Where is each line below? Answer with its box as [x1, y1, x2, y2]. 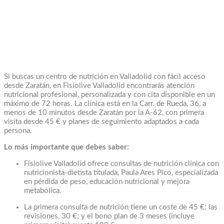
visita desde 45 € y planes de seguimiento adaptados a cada [4, 118, 199, 126]
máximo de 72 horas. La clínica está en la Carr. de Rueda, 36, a [4, 100, 206, 108]
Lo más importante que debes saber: [4, 143, 129, 151]
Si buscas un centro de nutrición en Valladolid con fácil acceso [4, 73, 205, 81]
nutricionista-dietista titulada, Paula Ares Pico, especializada [24, 169, 218, 177]
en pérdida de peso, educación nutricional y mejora [24, 178, 189, 186]
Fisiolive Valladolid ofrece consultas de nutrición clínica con [24, 160, 219, 168]
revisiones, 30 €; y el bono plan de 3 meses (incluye [24, 212, 194, 220]
